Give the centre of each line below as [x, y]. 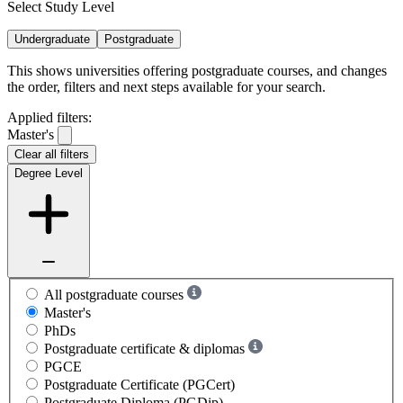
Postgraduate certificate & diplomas [144, 348]
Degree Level [49, 173]
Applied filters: [49, 117]
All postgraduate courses [114, 294]
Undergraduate [52, 39]
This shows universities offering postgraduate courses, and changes [197, 70]
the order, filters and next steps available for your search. [166, 86]
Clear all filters [52, 154]
